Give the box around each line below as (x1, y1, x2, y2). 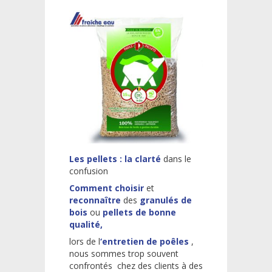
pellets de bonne (100, 206, 176, 218)
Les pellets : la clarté (69, 152, 161, 165)
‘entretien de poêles (100, 235, 189, 247)
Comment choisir (69, 182, 146, 194)
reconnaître (69, 194, 123, 206)
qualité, (69, 218, 103, 230)
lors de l (69, 235, 100, 247)
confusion (69, 165, 108, 177)
